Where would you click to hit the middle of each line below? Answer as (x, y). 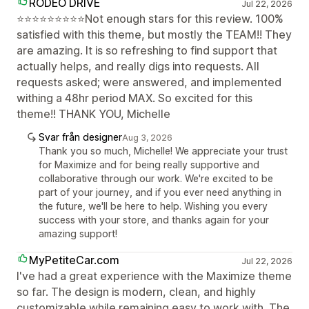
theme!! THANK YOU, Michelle (93, 113)
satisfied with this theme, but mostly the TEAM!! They (154, 34)
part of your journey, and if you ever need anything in (160, 192)
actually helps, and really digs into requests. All (138, 66)
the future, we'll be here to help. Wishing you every (153, 206)
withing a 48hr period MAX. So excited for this (134, 98)
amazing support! (78, 233)
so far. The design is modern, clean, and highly (136, 291)
